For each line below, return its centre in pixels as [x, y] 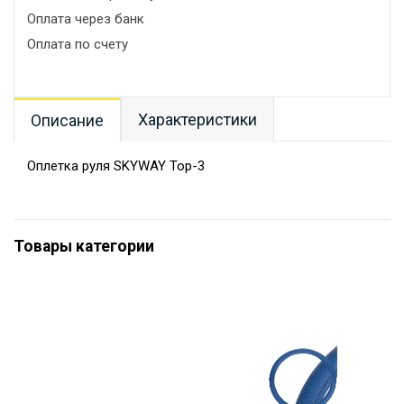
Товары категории [84, 246]
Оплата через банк [86, 19]
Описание [67, 120]
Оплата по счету [78, 44]
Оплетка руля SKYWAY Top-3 [116, 166]
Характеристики [197, 119]
